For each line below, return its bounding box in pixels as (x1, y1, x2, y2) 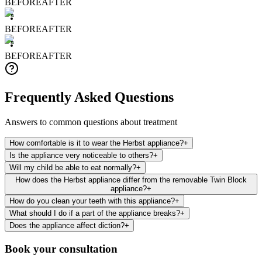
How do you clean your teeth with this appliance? (9, 196, 175, 205)
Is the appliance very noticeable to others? (9, 150, 153, 160)
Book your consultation (5, 242, 118, 255)
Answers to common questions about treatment (5, 116, 177, 127)
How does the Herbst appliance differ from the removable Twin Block (15, 175, 247, 184)
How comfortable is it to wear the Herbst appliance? (9, 138, 184, 147)
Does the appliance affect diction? (9, 220, 125, 230)
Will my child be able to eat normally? (9, 163, 136, 172)
